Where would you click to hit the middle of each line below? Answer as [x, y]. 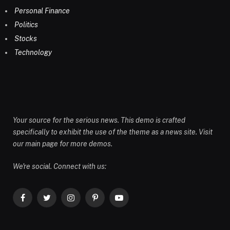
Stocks [26, 38]
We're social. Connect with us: [60, 166]
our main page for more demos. [63, 143]
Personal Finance [42, 11]
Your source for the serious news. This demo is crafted [99, 120]
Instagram [86, 202]
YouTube [132, 202]
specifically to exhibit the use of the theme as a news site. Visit [113, 132]
